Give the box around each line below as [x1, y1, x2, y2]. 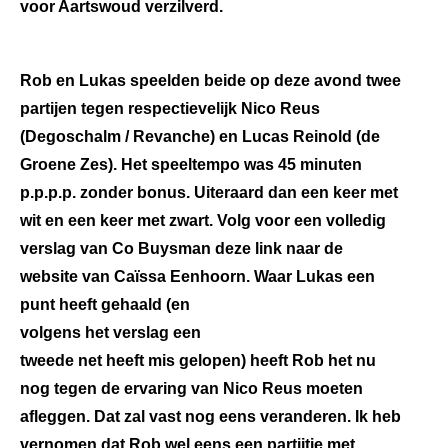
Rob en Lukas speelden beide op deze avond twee [20, 72, 401, 89]
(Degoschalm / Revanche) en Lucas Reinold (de [20, 128, 380, 145]
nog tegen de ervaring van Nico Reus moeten [20, 380, 363, 397]
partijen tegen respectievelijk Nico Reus [20, 100, 320, 117]
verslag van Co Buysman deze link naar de [20, 240, 343, 257]
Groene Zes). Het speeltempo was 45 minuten [20, 156, 362, 173]
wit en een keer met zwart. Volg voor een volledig [20, 212, 386, 229]
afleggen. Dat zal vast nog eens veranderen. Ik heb [20, 408, 401, 425]
